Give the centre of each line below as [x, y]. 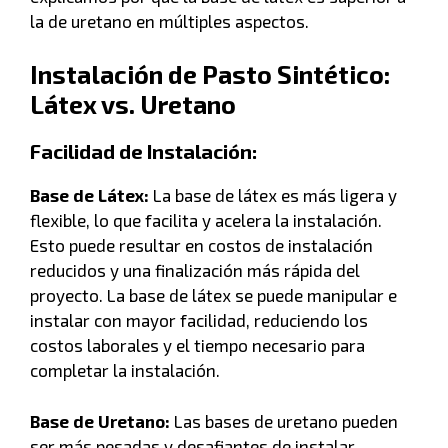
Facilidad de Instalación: [143, 151]
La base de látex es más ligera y [273, 195]
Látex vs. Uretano [133, 104]
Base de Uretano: [100, 420]
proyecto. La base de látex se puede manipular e [213, 295]
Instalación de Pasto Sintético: [210, 74]
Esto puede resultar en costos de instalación [201, 245]
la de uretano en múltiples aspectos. [169, 20]
